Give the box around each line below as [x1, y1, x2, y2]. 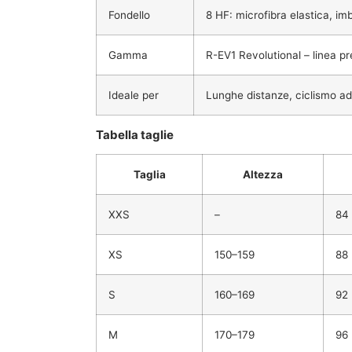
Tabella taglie [96, 127, 174, 143]
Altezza [243, 167, 283, 181]
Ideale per [108, 89, 159, 102]
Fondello [108, 9, 150, 22]
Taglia [133, 167, 166, 181]
